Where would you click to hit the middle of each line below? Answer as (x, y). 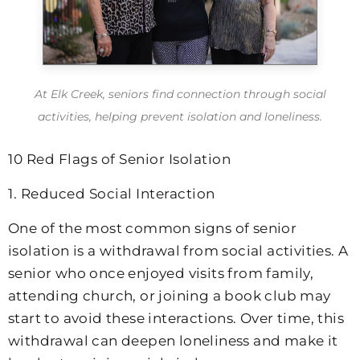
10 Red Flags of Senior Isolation (119, 160)
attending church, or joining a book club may (170, 296)
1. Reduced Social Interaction (112, 194)
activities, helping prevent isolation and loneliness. (180, 116)
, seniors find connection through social (214, 94)
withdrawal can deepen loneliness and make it (173, 341)
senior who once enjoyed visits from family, (161, 274)
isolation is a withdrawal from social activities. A (178, 251)
